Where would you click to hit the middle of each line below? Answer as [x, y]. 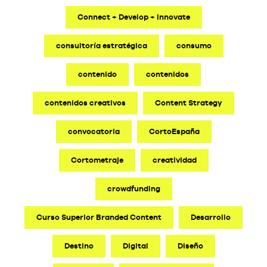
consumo [194, 45]
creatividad [174, 160]
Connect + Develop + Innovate [133, 17]
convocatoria [94, 131]
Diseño [190, 246]
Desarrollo [211, 217]
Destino [79, 246]
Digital [135, 246]
